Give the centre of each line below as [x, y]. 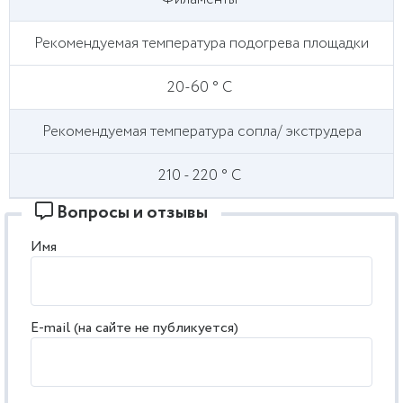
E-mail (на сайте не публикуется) [134, 327]
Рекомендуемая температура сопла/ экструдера [201, 131]
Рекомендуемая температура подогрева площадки [201, 43]
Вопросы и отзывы [130, 212]
